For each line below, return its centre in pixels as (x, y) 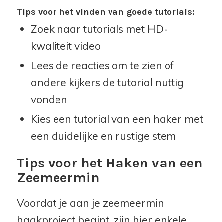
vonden (49, 99)
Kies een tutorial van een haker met (117, 119)
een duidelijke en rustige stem (103, 136)
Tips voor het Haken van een (110, 163)
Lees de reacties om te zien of (102, 66)
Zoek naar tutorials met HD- (99, 29)
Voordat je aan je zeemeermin (90, 203)
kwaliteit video (65, 46)
